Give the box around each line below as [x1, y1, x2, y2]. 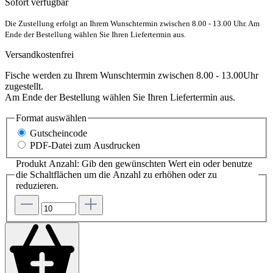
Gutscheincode [30, 128, 87, 139]
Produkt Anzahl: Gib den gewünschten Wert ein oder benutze [16, 158, 252, 169]
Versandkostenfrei [5, 49, 74, 60]
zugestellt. [5, 80, 43, 91]
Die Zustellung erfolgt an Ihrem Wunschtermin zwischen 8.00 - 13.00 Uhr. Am [5, 18, 260, 28]
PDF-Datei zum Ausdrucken [30, 140, 140, 151]
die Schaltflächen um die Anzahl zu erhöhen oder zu [16, 169, 217, 180]
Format [16, 112, 43, 123]
